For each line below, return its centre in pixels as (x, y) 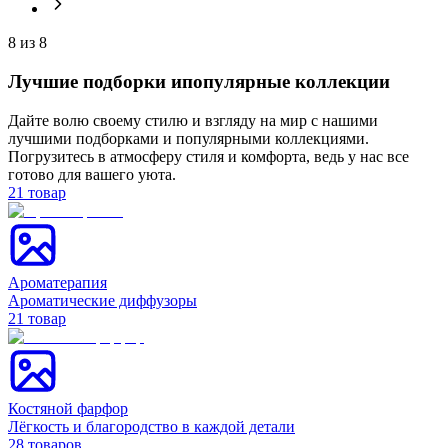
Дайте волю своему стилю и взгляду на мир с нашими (193, 120)
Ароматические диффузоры (102, 300)
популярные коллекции (286, 81)
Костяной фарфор (68, 408)
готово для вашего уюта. (92, 174)
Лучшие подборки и (95, 81)
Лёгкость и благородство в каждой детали (151, 426)
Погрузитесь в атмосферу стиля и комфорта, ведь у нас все (208, 156)
